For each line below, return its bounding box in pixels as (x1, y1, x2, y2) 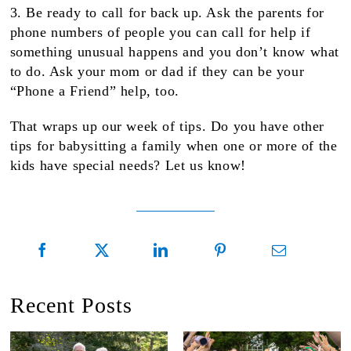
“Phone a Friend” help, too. (9, 83, 179, 100)
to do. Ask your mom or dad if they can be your (9, 63, 305, 80)
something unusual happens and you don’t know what (9, 44, 340, 60)
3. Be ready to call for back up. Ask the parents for (9, 5, 324, 21)
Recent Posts (9, 293, 132, 318)
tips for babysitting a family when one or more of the (9, 138, 338, 154)
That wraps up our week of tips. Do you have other (9, 118, 325, 135)
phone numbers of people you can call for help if (9, 24, 311, 41)
